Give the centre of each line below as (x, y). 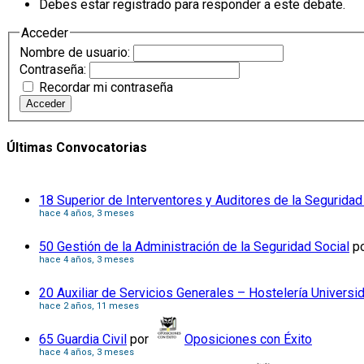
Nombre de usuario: (76, 53)
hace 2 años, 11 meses (89, 306)
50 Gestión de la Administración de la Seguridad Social (194, 247)
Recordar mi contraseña (106, 88)
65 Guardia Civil (83, 339)
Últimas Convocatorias (77, 147)
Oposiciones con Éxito (248, 339)
